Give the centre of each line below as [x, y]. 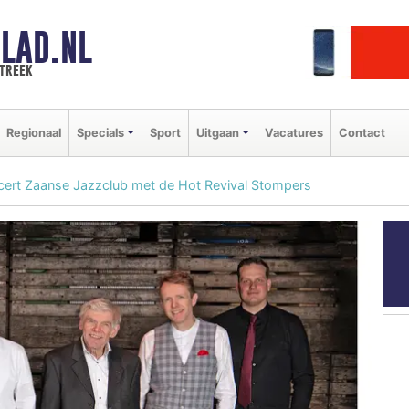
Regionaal [34, 132]
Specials [100, 132]
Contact [362, 132]
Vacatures [294, 132]
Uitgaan [217, 132]
